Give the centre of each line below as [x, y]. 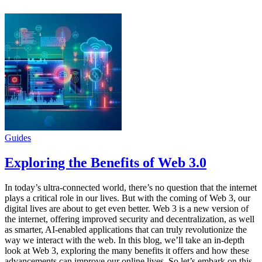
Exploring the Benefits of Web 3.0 [106, 162]
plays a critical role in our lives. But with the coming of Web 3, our [127, 198]
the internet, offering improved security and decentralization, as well [130, 219]
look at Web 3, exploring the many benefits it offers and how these [127, 250]
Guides [18, 137]
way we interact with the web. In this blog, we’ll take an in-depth [125, 240]
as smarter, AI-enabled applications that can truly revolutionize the [126, 229]
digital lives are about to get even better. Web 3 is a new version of [127, 208]
